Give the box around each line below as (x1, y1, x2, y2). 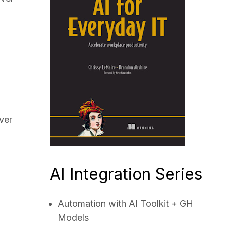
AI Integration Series (50, 164, 203, 184)
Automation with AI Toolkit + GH (58, 198, 194, 209)
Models (58, 212, 89, 223)
